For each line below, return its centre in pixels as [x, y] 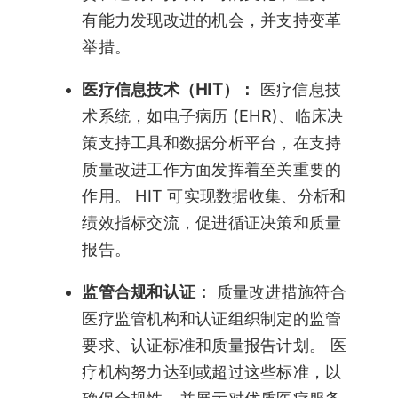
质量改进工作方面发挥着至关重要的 [212, 170]
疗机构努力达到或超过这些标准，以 [212, 372]
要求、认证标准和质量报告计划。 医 [214, 346]
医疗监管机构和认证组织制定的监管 [212, 319]
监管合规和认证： [149, 292]
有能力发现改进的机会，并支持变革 [212, 20]
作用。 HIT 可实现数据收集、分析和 [214, 196]
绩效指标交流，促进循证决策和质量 [212, 223]
